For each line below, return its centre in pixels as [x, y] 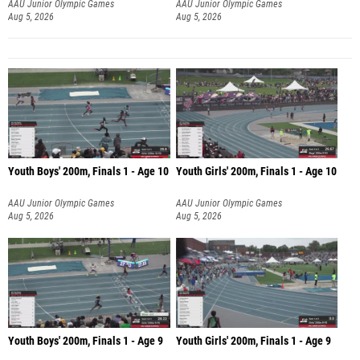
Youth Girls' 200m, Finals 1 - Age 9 [253, 341]
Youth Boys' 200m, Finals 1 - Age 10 [88, 172]
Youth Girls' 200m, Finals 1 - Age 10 [256, 172]
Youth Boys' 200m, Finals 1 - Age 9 [86, 341]
